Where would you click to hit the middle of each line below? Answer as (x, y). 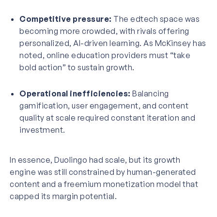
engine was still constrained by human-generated (103, 172)
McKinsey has (180, 43)
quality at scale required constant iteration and (107, 117)
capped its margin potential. (63, 196)
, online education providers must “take (116, 55)
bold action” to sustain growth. (77, 67)
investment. (42, 130)
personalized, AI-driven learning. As (87, 43)
